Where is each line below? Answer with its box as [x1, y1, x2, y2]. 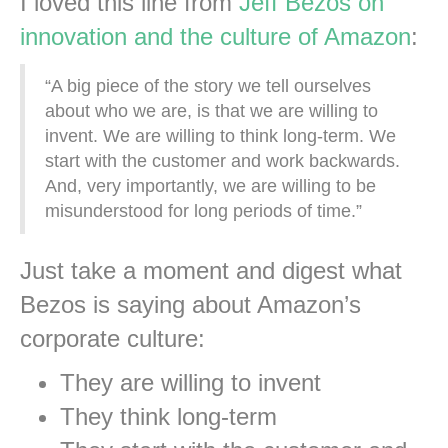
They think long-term [60, 403, 277, 431]
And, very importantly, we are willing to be [45, 176, 376, 197]
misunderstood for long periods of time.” [45, 201, 362, 222]
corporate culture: [20, 325, 205, 353]
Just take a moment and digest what [20, 257, 402, 285]
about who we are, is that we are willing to [45, 101, 378, 122]
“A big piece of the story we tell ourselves [45, 76, 371, 97]
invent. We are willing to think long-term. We [45, 126, 396, 147]
